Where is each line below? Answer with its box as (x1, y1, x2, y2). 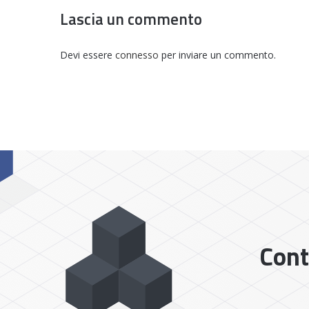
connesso (115, 48, 159, 61)
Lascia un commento (60, 6, 202, 31)
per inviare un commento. (159, 48, 276, 61)
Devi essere (60, 48, 115, 61)
